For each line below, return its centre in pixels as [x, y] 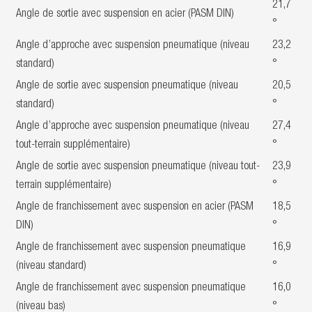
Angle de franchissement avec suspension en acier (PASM [135, 208]
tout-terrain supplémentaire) [73, 146]
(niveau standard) [51, 267]
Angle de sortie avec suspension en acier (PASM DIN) [125, 15]
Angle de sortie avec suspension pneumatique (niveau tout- [138, 167]
